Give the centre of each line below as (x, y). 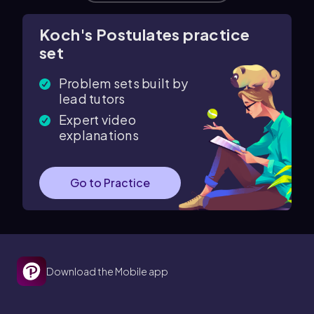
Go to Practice (110, 183)
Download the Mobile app (107, 271)
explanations (99, 135)
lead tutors (92, 98)
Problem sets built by (124, 83)
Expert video (97, 120)
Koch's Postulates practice (145, 34)
